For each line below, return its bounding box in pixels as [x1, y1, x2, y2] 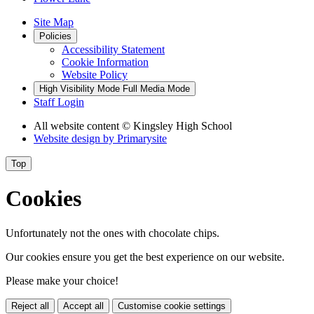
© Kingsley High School [122, 119, 232, 132]
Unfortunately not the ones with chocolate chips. [6, 226, 219, 239]
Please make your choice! [6, 274, 118, 287]
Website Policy [62, 68, 128, 81]
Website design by [34, 132, 117, 144]
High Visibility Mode [39, 83, 120, 94]
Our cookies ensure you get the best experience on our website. [6, 250, 285, 263]
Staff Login [34, 95, 84, 108]
